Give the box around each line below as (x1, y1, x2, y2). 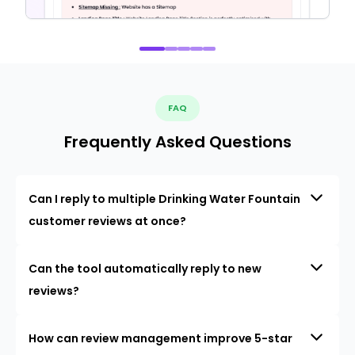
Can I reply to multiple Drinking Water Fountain (29, 191, 300, 208)
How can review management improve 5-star (29, 330, 292, 347)
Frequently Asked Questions (63, 131, 292, 154)
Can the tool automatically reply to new (29, 261, 261, 277)
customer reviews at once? (29, 213, 186, 230)
